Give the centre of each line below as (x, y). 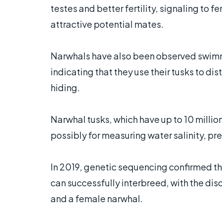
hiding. (65, 88)
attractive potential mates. (107, 24)
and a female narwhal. (97, 199)
